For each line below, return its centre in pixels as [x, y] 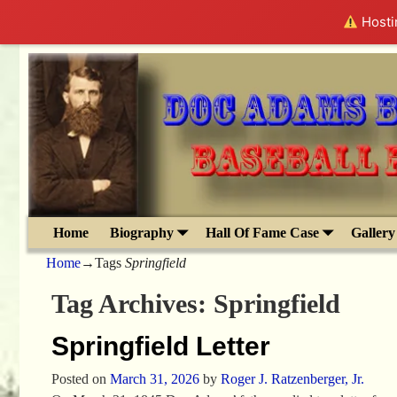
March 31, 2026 [154, 378]
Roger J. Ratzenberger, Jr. [292, 378]
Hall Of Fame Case [262, 232]
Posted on [80, 378]
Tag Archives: [132, 303]
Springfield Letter [160, 346]
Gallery [373, 232]
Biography [142, 232]
